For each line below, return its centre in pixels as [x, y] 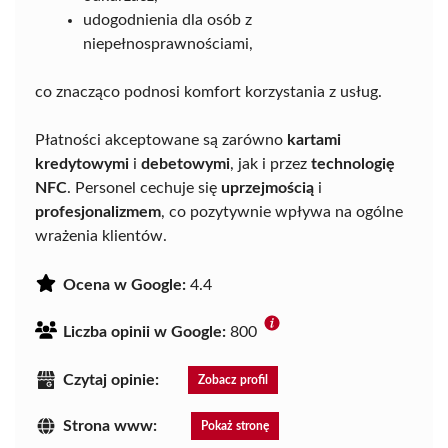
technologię [353, 164]
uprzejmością [267, 188]
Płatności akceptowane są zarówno [161, 140]
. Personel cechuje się [144, 188]
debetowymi [185, 164]
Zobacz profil [233, 379]
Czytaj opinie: [111, 379]
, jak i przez [270, 164]
